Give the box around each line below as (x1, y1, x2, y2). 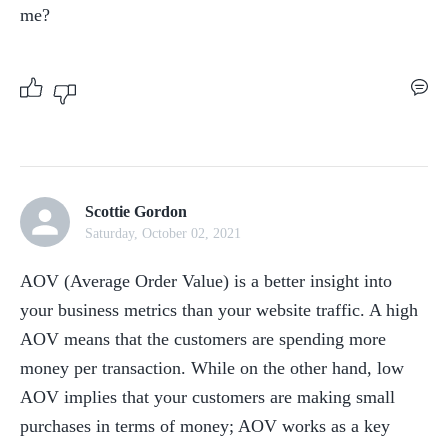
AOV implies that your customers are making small (20, 387, 395, 407)
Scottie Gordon (85, 202, 187, 220)
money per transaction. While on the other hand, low (20, 358, 404, 378)
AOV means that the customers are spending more (20, 329, 386, 349)
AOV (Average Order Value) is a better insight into (20, 271, 392, 291)
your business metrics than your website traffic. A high (20, 300, 418, 320)
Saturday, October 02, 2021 (85, 225, 241, 241)
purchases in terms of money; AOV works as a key (20, 416, 390, 436)
